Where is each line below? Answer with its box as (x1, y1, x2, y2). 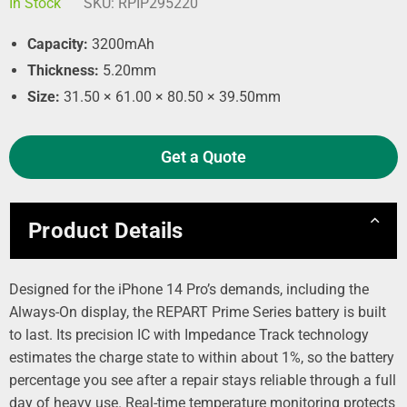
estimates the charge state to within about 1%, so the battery (9, 349, 394, 366)
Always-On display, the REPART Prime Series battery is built (9, 303, 386, 321)
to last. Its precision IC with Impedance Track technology (9, 326, 369, 343)
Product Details (28, 218, 184, 243)
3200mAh (88, 35, 154, 53)
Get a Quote (161, 147, 246, 166)
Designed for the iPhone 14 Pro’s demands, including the (9, 281, 369, 298)
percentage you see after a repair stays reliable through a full (9, 372, 396, 389)
